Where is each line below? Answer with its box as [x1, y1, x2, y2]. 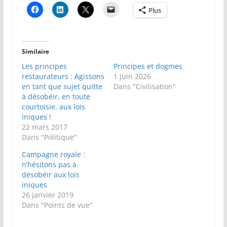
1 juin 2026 [113, 71, 151, 82]
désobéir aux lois [21, 170, 80, 180]
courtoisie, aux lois [21, 102, 85, 112]
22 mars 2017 [21, 122, 67, 132]
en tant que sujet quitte [21, 82, 102, 92]
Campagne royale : [21, 149, 85, 160]
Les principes [21, 61, 67, 71]
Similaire [21, 47, 49, 56]
